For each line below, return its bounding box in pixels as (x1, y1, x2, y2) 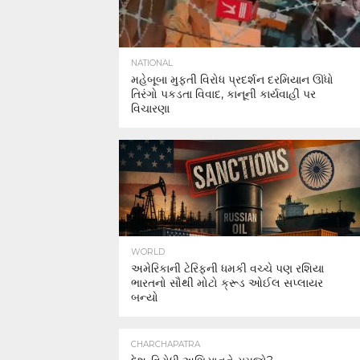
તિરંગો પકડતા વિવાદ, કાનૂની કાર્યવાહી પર (131, 87, 316, 101)
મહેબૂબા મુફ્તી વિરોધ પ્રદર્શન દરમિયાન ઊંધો (131, 72, 333, 87)
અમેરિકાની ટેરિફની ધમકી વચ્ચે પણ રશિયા (131, 261, 324, 276)
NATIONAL (131, 58, 173, 68)
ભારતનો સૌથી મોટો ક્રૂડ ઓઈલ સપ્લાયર (131, 276, 323, 290)
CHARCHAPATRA (131, 339, 200, 350)
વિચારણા (131, 101, 170, 116)
